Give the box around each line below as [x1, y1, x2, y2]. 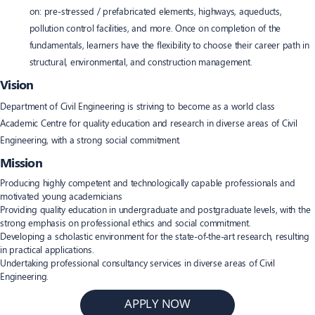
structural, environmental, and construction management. [29, 55, 252, 67]
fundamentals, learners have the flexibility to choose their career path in [29, 38, 309, 51]
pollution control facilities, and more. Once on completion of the [29, 21, 281, 34]
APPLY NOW [124, 295, 191, 312]
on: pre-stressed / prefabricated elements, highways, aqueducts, [29, 4, 282, 17]
